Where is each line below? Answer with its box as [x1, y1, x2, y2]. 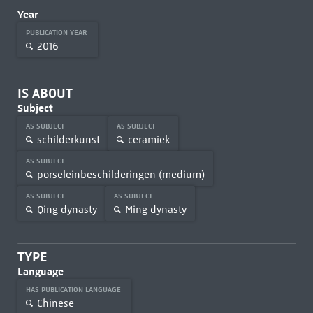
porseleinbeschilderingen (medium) [36, 168, 205, 181]
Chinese [36, 296, 74, 310]
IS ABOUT [17, 85, 73, 101]
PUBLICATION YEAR [25, 28, 89, 37]
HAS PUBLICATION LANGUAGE [25, 285, 123, 294]
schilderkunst [36, 133, 100, 146]
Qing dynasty [36, 203, 97, 216]
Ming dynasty [124, 203, 187, 216]
